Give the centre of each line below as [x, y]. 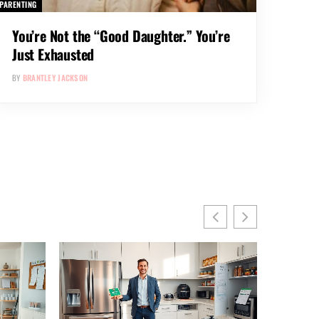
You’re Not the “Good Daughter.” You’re [121, 35]
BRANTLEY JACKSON [55, 77]
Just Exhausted [53, 54]
